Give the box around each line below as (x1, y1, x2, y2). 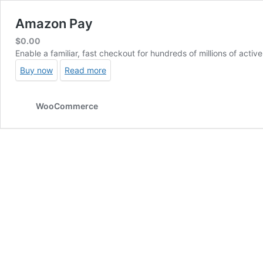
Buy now (20, 65, 53, 75)
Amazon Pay (15, 16, 93, 31)
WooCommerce (36, 100, 98, 111)
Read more (65, 65, 106, 75)
